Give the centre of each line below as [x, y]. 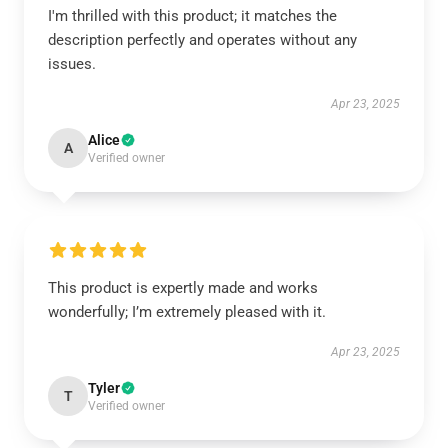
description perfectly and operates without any [202, 40]
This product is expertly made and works [183, 288]
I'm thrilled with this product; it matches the [192, 16]
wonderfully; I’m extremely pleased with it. [187, 312]
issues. [72, 64]
